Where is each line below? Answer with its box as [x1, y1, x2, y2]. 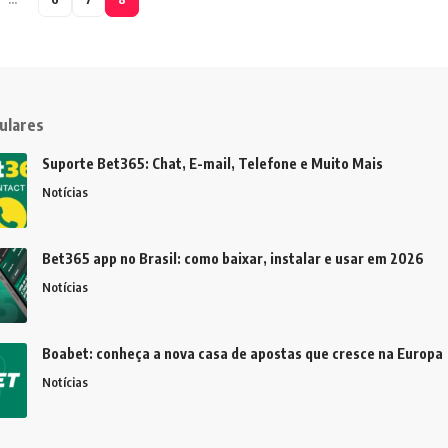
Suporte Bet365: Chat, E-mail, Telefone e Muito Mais [41, 154, 383, 172]
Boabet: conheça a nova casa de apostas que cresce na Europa [41, 344, 443, 362]
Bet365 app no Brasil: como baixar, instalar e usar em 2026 [41, 249, 424, 267]
